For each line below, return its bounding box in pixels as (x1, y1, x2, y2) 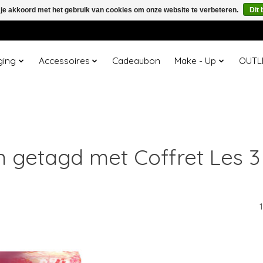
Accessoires (38, 55, 90, 67)
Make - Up (174, 55, 217, 67)
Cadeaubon (112, 55, 161, 67)
